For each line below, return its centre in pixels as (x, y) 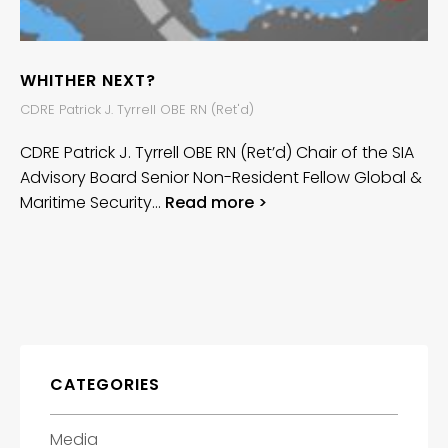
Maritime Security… (92, 202)
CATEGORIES (105, 384)
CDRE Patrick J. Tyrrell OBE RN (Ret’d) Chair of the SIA (217, 152)
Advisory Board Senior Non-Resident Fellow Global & (221, 177)
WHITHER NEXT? (88, 80)
